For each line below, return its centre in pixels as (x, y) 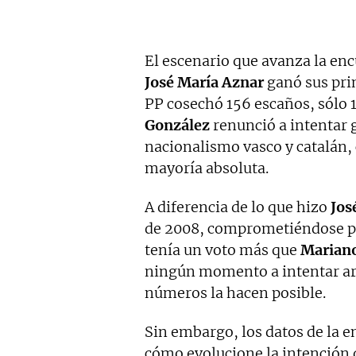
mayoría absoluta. (207, 168)
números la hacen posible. (235, 293)
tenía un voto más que (222, 250)
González (177, 126)
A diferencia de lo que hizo (238, 207)
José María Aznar (204, 83)
